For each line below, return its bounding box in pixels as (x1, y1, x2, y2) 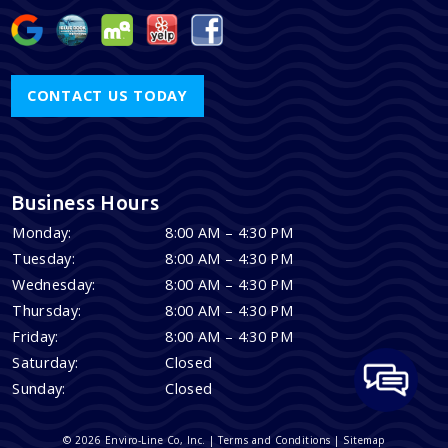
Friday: (12, 327, 59, 347)
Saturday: (12, 353, 79, 373)
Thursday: (12, 301, 82, 321)
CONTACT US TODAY (26, 86, 188, 106)
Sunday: (12, 379, 66, 399)
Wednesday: (12, 275, 96, 295)
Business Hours (11, 191, 160, 215)
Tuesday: (12, 249, 76, 269)
